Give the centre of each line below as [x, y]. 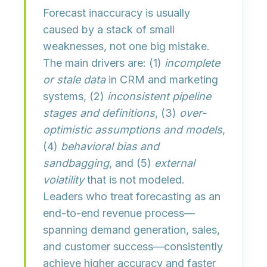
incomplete [192, 63]
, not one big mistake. [157, 46]
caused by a [74, 30]
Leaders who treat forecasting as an [132, 196]
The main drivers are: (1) [104, 63]
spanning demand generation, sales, [131, 230]
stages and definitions [99, 113]
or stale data [74, 80]
